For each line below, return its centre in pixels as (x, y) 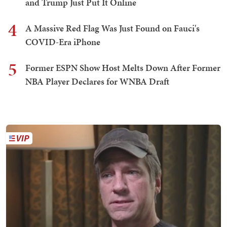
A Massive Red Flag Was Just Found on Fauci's (112, 28)
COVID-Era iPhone (63, 42)
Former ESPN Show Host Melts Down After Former (123, 67)
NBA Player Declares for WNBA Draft (97, 81)
